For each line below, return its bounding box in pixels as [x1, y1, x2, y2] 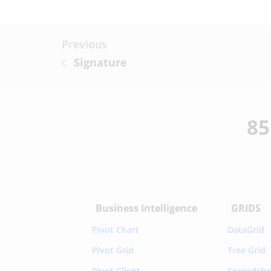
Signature [74, 54, 127, 70]
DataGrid [227, 223, 265, 235]
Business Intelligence [96, 201, 198, 215]
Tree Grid [227, 244, 266, 256]
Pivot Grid [92, 244, 134, 256]
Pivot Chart [92, 223, 140, 235]
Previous [62, 36, 107, 51]
